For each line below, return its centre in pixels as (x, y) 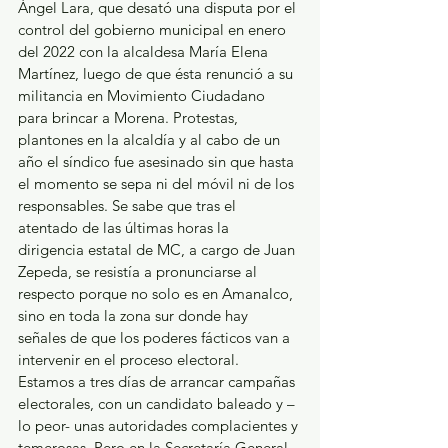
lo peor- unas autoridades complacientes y (160, 425)
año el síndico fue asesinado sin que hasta (158, 161)
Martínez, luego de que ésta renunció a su (157, 73)
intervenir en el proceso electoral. (132, 359)
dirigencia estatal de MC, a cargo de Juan (158, 249)
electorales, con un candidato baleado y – (156, 403)
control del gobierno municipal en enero (154, 29)
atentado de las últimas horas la (125, 227)
